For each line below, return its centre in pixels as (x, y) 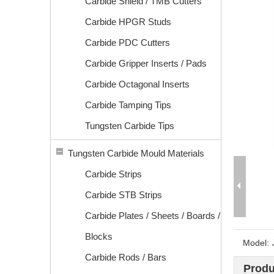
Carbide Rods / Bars (126, 257)
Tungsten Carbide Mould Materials (136, 153)
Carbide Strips (113, 174)
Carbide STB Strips (124, 195)
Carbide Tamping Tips (128, 105)
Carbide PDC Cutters (128, 43)
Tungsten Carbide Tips (130, 126)
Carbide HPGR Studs (128, 22)
